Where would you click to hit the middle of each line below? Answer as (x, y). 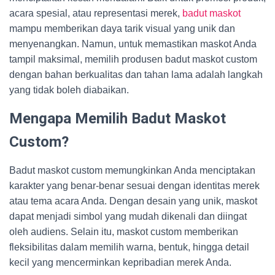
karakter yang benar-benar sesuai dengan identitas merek (134, 186)
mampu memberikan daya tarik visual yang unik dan (122, 29)
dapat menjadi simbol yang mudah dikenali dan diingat (128, 216)
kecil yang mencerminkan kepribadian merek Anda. (120, 262)
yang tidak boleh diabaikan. (69, 90)
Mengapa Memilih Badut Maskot (118, 118)
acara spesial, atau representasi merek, (96, 13)
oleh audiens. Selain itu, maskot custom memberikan (124, 232)
